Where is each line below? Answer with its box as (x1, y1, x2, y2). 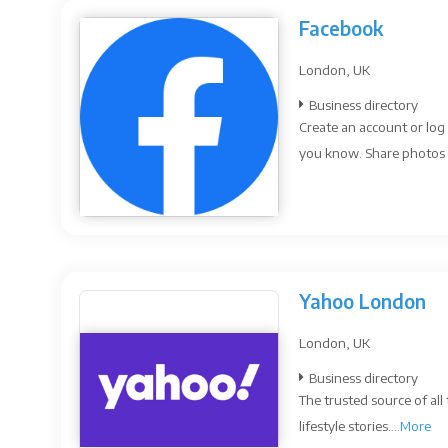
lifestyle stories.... (299, 417, 400, 434)
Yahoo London (299, 289, 426, 313)
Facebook (299, 16, 383, 40)
